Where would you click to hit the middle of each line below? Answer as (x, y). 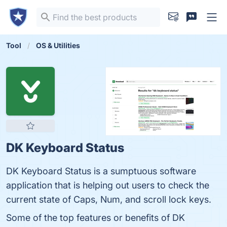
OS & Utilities (58, 45)
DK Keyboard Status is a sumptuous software (101, 171)
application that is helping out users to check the (108, 185)
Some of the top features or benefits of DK (96, 218)
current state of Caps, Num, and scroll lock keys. (109, 199)
